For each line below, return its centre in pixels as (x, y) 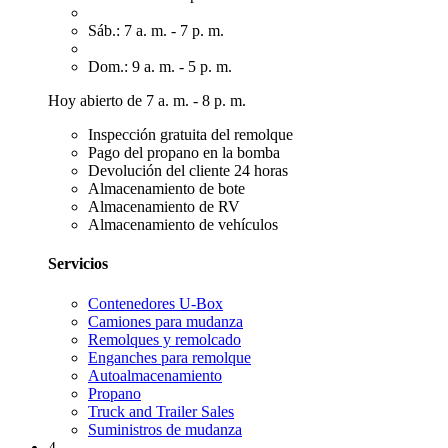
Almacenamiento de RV (164, 206)
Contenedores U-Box (155, 303)
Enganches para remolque (169, 357)
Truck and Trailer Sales (161, 411)
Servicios (78, 264)
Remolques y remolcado (164, 339)
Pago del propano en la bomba (184, 152)
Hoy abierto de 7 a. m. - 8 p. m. (147, 100)
